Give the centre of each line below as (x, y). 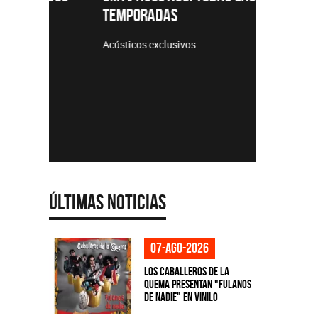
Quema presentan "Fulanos (197, 284)
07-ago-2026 (179, 248)
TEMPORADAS (103, 15)
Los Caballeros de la (186, 271)
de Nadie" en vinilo (181, 297)
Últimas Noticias (107, 202)
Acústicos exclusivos (112, 44)
